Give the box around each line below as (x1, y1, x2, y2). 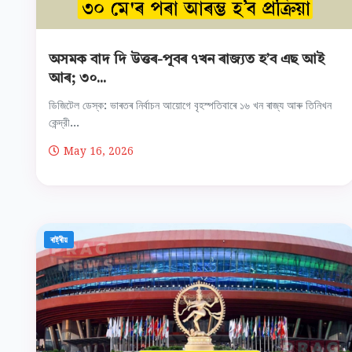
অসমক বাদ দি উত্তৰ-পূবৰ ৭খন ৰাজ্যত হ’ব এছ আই (48, 53, 324, 67)
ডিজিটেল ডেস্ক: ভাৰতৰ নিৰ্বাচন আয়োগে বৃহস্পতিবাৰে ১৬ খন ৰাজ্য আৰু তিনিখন (48, 99, 332, 112)
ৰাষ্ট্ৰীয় (49, 233, 68, 245)
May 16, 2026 (63, 143, 134, 158)
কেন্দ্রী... (48, 116, 79, 129)
